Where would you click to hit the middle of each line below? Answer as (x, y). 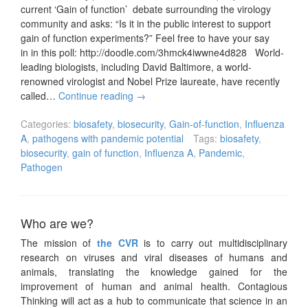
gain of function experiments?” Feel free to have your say (145, 38)
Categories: (46, 124)
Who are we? (57, 223)
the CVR (118, 243)
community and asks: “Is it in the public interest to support (146, 24)
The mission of (59, 243)
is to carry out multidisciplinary (213, 243)
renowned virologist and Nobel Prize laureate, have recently (150, 81)
